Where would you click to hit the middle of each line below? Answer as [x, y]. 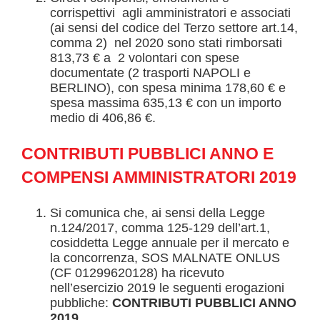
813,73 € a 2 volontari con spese [145, 58]
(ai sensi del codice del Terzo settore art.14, [174, 28]
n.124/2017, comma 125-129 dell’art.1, [160, 228]
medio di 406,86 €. [103, 118]
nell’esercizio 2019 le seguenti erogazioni [167, 288]
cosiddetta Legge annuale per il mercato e [170, 243]
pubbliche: [81, 303]
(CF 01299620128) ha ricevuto [137, 273]
